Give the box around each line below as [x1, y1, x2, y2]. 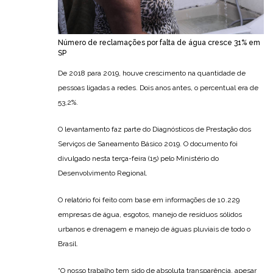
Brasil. [58, 239, 78, 249]
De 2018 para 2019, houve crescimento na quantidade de [58, 69, 246, 78]
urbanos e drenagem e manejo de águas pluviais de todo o [58, 225, 250, 234]
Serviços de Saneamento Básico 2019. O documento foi [58, 140, 238, 149]
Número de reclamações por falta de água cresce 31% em [58, 38, 260, 48]
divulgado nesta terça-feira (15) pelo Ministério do [58, 154, 219, 163]
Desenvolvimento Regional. [58, 169, 147, 178]
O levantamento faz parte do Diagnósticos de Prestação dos [58, 125, 251, 134]
